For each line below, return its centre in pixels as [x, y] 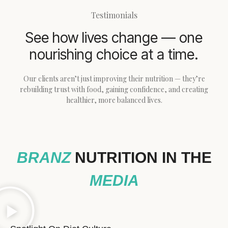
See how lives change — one [114, 37]
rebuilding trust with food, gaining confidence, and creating [114, 89]
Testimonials [114, 15]
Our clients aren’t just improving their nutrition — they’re [114, 78]
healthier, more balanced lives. [114, 100]
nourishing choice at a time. [114, 54]
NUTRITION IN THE [141, 157]
